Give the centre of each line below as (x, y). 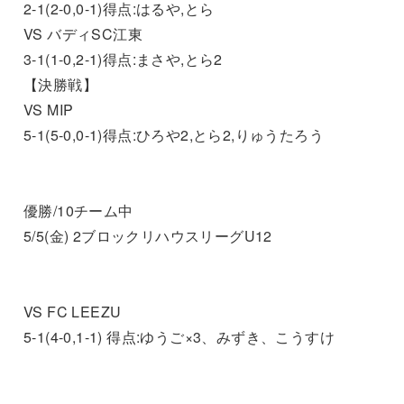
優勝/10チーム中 (78, 210)
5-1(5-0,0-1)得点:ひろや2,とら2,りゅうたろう (173, 134)
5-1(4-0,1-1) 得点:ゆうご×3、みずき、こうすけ (179, 336)
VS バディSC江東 (83, 33)
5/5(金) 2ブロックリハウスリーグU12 (147, 235)
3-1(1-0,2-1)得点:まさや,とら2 (123, 59)
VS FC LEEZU (72, 311)
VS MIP (48, 109)
